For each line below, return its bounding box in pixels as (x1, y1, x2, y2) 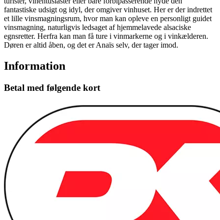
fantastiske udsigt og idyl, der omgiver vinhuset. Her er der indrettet (4, 5, 212, 14)
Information (4, 59, 65, 72)
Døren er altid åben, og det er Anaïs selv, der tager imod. (4, 40, 178, 49)
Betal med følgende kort (4, 82, 100, 93)
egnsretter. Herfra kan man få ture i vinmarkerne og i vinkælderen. (4, 31, 208, 40)
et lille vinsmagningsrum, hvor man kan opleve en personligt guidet (4, 14, 212, 23)
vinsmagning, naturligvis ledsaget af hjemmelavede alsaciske (4, 23, 191, 31)
